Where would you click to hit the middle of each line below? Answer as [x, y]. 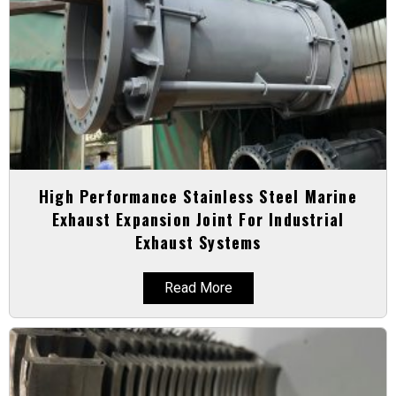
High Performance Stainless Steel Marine [198, 196]
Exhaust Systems [198, 242]
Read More [198, 287]
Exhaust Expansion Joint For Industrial [198, 219]
